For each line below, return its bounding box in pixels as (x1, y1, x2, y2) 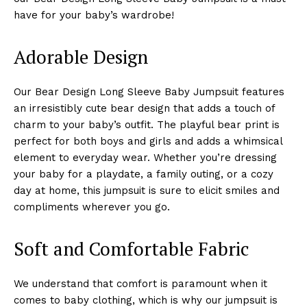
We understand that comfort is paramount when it (14, 277, 267, 290)
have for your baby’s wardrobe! (14, 8, 174, 21)
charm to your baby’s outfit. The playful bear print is (14, 118, 280, 131)
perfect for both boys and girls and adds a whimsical (14, 134, 282, 147)
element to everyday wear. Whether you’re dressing (14, 151, 277, 164)
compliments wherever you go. (14, 200, 170, 213)
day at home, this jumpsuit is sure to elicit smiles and (14, 184, 280, 197)
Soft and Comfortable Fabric (14, 236, 249, 261)
